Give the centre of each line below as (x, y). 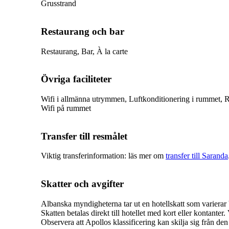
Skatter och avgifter (82, 184)
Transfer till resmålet (84, 136)
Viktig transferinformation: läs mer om (103, 156)
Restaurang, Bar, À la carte (84, 51)
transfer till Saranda (197, 156)
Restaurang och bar (83, 31)
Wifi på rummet (66, 108)
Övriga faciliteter (76, 79)
